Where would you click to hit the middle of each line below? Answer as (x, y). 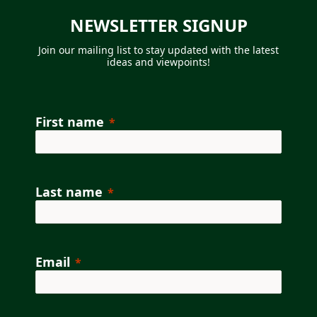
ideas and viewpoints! (158, 62)
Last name (69, 192)
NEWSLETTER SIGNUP (158, 25)
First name (70, 122)
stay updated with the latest (212, 50)
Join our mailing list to (92, 50)
